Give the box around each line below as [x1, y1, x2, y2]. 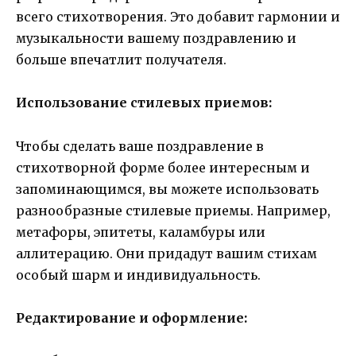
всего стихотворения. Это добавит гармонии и [16, 9, 340, 25]
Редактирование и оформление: [16, 309, 247, 326]
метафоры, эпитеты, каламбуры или [16, 223, 265, 240]
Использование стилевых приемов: [16, 95, 272, 111]
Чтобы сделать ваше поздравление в [16, 137, 264, 154]
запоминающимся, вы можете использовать [16, 180, 319, 197]
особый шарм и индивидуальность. [16, 266, 261, 283]
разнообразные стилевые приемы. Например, [16, 202, 331, 219]
